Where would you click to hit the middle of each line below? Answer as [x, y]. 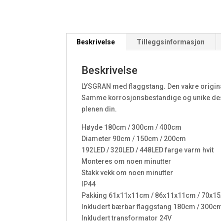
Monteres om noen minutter [127, 161]
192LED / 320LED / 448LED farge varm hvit [148, 150]
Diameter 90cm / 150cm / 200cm [134, 138]
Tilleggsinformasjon [171, 42]
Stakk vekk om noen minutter [128, 172]
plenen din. [99, 109]
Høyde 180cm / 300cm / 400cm [132, 127]
